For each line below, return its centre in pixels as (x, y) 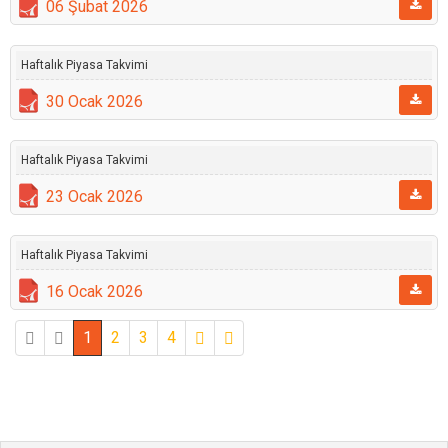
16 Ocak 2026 (94, 291)
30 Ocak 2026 (94, 101)
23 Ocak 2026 (94, 196)
